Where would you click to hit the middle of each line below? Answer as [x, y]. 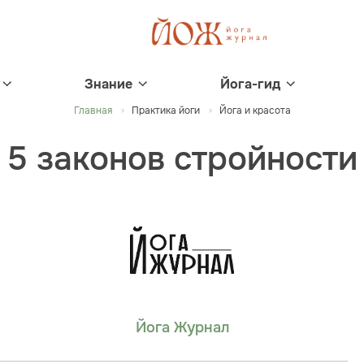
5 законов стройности [182, 159]
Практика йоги [165, 110]
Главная [93, 110]
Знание [108, 84]
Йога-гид [250, 84]
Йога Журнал [182, 328]
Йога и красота [255, 110]
